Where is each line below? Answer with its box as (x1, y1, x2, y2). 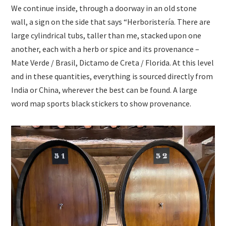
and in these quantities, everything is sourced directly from (11, 71, 213, 82)
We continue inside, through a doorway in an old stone (11, 3, 197, 14)
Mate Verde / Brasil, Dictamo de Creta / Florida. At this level (11, 58, 214, 68)
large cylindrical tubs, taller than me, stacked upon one (11, 30, 202, 41)
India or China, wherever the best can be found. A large (11, 85, 198, 95)
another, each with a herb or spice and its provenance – (11, 44, 200, 54)
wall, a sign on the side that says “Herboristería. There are (11, 17, 211, 27)
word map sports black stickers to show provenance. (11, 98, 192, 109)
